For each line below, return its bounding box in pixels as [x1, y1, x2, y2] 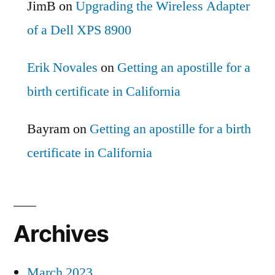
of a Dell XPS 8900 [27, 21, 131, 39]
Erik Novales [27, 58, 98, 76]
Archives [14, 219, 109, 247]
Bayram [27, 120, 70, 137]
